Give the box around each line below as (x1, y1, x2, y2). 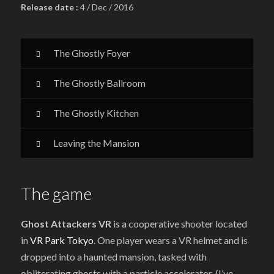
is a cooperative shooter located (111, 217, 247, 229)
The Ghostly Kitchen (53, 106, 139, 119)
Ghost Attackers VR (21, 217, 111, 229)
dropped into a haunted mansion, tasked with (21, 250, 207, 262)
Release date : (21, 1, 78, 12)
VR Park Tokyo (30, 234, 94, 246)
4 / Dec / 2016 (78, 1, 133, 12)
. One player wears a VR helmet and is (94, 234, 248, 246)
